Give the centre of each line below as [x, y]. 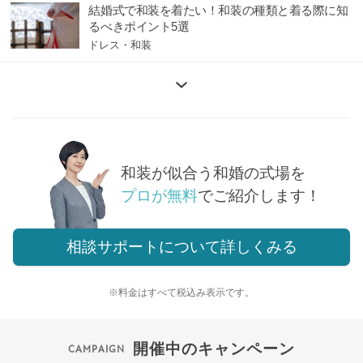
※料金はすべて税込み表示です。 [181, 293]
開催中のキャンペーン [214, 349]
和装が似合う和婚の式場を [213, 173]
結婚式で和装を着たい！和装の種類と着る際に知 [218, 11]
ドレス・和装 [120, 45]
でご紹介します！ [259, 195]
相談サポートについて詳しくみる [181, 247]
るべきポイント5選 [139, 27]
